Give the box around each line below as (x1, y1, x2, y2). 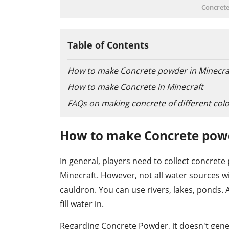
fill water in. (60, 198, 104, 210)
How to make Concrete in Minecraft (67, 81, 203, 93)
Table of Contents (67, 39, 149, 52)
